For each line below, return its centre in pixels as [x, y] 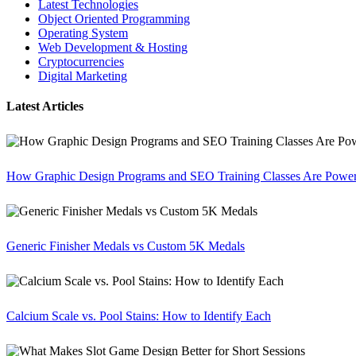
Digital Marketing [83, 76]
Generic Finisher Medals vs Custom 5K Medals [126, 246]
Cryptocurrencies [81, 62]
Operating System [83, 33]
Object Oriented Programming [114, 19]
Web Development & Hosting [113, 48]
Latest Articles [45, 106]
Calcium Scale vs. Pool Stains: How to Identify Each [139, 316]
